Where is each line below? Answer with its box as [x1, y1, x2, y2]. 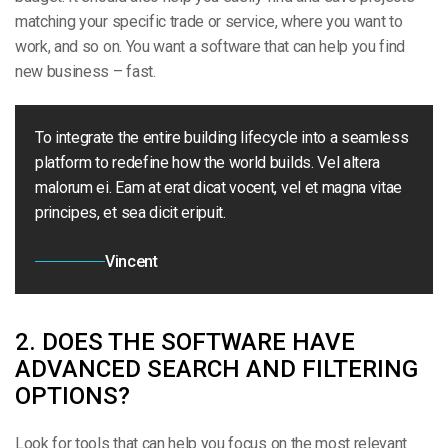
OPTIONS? [15, 381, 130, 410]
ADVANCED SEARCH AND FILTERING [15, 354, 418, 383]
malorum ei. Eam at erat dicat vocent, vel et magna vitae [35, 177, 403, 197]
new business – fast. [15, 61, 156, 81]
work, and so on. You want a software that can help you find [15, 36, 406, 56]
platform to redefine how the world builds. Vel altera [35, 152, 381, 172]
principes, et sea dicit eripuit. [35, 202, 226, 222]
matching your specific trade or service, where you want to [15, 11, 403, 31]
